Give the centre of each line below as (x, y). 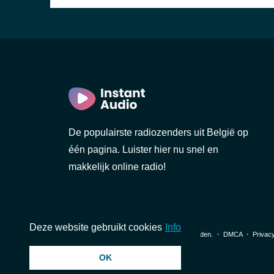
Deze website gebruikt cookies (96, 227)
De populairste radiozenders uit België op (158, 132)
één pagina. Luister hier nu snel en (143, 150)
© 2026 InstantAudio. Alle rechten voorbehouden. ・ (146, 234)
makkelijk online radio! (117, 167)
